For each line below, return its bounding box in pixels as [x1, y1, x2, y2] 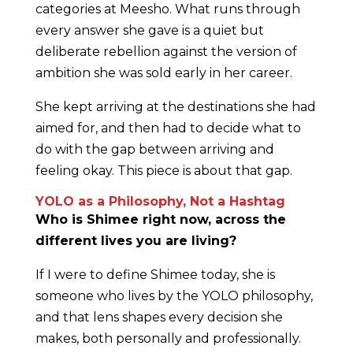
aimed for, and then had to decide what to [35, 121, 301, 136]
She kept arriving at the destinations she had [35, 99, 316, 115]
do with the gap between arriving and [35, 142, 274, 158]
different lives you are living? [35, 233, 236, 249]
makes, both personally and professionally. [35, 331, 301, 347]
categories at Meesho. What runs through [35, 2, 300, 17]
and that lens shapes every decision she [35, 310, 283, 325]
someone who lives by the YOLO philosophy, [35, 288, 313, 304]
